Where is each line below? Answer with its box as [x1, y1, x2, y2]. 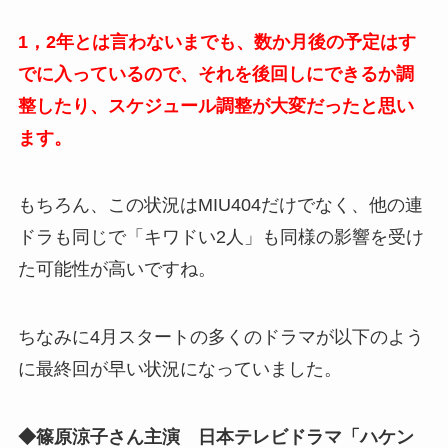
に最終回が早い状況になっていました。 [17, 359, 342, 380]
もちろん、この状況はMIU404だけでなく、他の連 [17, 195, 423, 216]
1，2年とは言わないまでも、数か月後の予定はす [17, 31, 416, 52]
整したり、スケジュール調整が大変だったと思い [17, 95, 414, 116]
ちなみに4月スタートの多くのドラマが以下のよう [17, 327, 424, 348]
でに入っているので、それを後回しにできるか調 [17, 63, 414, 84]
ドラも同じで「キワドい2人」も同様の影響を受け [17, 227, 424, 248]
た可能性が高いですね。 [17, 259, 216, 280]
